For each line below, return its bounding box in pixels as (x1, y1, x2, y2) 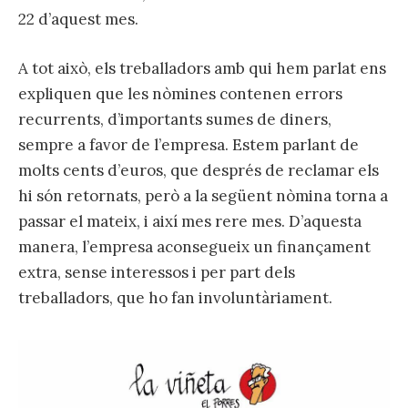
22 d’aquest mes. (18, 8, 138, 29)
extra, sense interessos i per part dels (18, 262, 295, 283)
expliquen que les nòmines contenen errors (18, 84, 342, 105)
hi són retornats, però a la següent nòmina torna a (18, 186, 388, 207)
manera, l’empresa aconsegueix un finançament (18, 237, 371, 258)
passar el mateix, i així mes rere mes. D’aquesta (18, 211, 362, 232)
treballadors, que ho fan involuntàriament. (18, 288, 340, 309)
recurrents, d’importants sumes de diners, (18, 109, 331, 130)
